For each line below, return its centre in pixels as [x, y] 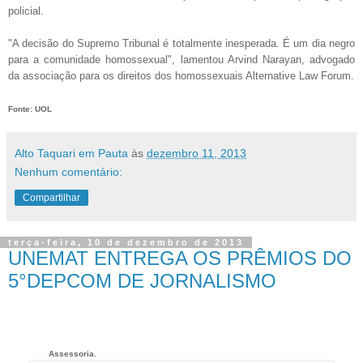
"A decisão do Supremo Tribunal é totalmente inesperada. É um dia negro [181, 43]
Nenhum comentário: [68, 171]
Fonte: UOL [30, 109]
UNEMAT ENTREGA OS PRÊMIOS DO [180, 258]
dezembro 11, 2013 [196, 153]
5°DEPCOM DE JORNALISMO [142, 280]
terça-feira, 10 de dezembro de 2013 [126, 242]
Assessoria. [72, 353]
